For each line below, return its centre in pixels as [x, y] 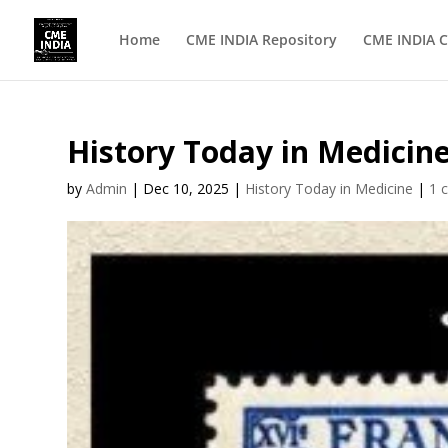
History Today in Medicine [329, 188]
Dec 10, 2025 [186, 188]
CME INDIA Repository [261, 39]
